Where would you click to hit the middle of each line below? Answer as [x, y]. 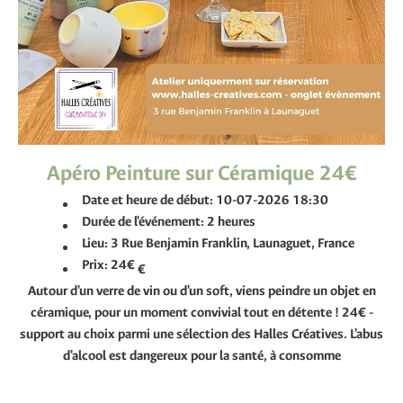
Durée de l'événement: [144, 222]
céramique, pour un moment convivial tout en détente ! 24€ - [201, 313]
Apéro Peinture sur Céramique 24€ [201, 173]
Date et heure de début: [149, 200]
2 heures [231, 222]
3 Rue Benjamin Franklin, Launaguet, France [233, 243]
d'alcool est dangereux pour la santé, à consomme [201, 356]
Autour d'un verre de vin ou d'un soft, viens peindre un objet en [201, 291]
